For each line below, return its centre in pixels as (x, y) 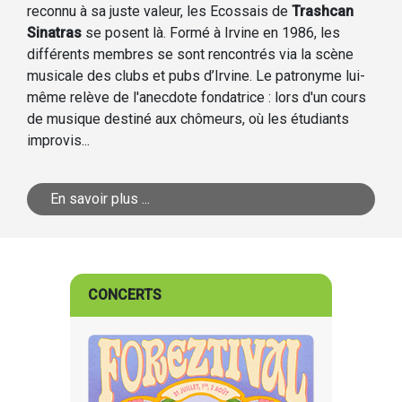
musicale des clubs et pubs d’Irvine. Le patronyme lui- (196, 76)
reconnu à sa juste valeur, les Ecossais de (159, 11)
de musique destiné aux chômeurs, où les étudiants (188, 119)
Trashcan (323, 11)
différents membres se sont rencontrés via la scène (190, 54)
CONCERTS (124, 295)
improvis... (58, 140)
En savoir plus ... (100, 199)
